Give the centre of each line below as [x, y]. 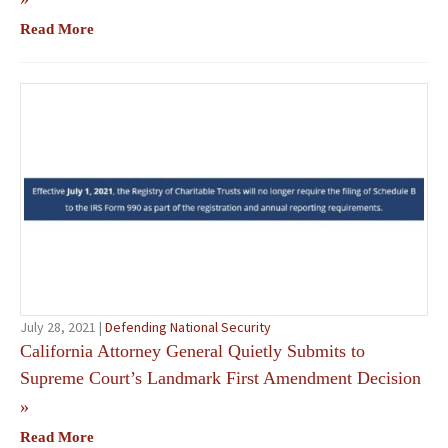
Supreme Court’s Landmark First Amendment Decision [220, 377]
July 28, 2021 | [62, 326]
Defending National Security [188, 326]
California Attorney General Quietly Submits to [192, 350]
